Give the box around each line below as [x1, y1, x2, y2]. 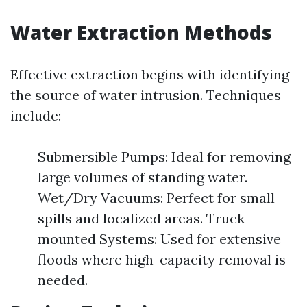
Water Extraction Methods [10, 19, 272, 45]
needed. [38, 271, 88, 288]
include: [10, 107, 61, 124]
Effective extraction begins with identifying [10, 66, 289, 83]
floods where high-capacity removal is [38, 251, 286, 268]
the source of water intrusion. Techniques [10, 86, 281, 103]
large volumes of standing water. [38, 169, 247, 186]
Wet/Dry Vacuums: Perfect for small [38, 189, 275, 206]
